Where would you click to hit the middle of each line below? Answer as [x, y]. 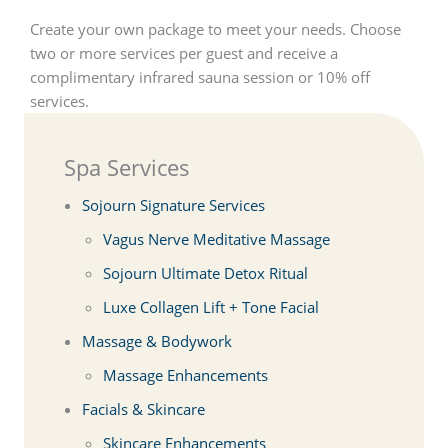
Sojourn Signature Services [173, 204]
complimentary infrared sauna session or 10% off [200, 76]
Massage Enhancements [186, 374]
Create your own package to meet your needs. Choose [215, 28]
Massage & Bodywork [156, 340]
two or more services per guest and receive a [184, 52]
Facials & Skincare [143, 408]
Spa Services [127, 166]
